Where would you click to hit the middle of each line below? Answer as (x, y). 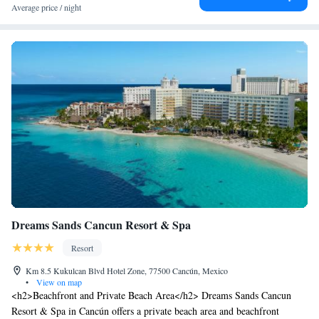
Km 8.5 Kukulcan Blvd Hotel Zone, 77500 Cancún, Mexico (127, 271)
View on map (58, 282)
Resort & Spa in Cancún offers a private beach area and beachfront (145, 311)
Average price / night (46, 7)
